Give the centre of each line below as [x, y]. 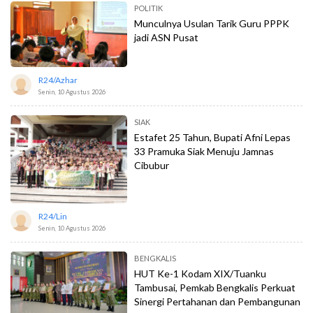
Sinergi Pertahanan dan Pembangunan [218, 301]
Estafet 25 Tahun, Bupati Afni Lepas [213, 138]
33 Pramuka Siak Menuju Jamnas [204, 152]
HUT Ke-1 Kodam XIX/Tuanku [201, 273]
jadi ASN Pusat [167, 38]
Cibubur [152, 166]
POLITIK [149, 8]
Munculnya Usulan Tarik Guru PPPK [212, 24]
